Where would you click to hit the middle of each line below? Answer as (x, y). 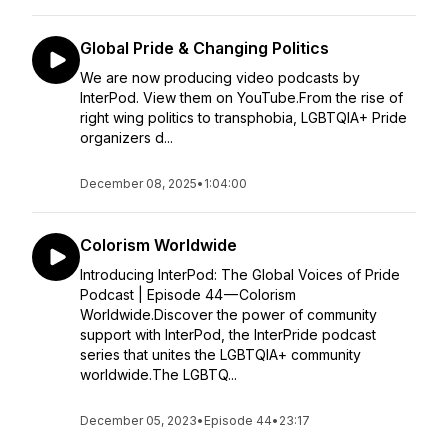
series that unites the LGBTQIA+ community (220, 354)
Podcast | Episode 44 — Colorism (188, 294)
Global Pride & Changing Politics (204, 48)
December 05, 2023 (138, 420)
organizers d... (126, 137)
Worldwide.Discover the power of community (228, 314)
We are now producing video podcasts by (220, 77)
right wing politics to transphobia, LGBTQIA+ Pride (243, 117)
